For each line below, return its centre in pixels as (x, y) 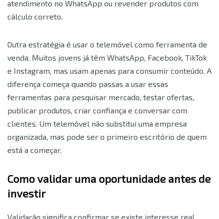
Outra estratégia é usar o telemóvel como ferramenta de (107, 44)
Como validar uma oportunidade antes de (109, 178)
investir (26, 193)
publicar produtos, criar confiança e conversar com (97, 110)
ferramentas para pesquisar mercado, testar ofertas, (101, 97)
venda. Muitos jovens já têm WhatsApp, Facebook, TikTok (107, 57)
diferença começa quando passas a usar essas (88, 84)
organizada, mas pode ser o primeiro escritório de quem (107, 136)
